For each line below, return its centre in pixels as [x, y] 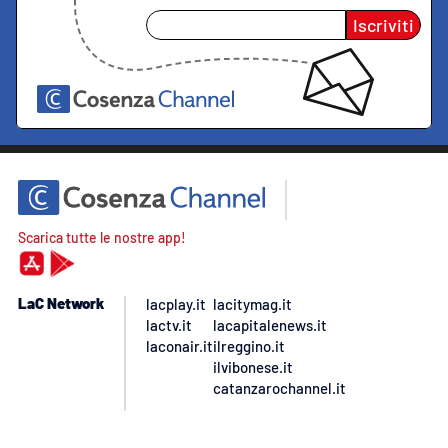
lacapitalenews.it [270, 324]
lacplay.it [176, 303]
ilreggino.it [249, 345]
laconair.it [179, 345]
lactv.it [169, 324]
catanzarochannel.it [279, 387]
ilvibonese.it [253, 366]
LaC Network [61, 302]
